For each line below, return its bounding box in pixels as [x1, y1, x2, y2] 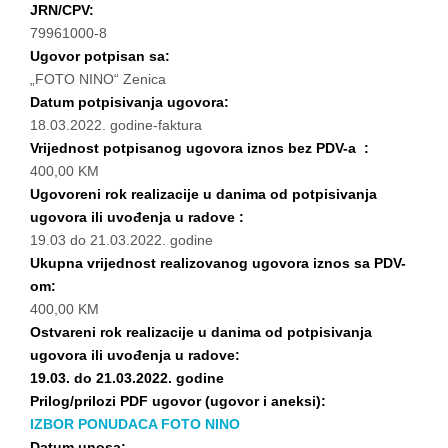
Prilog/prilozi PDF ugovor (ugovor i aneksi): [30, 393, 330, 409]
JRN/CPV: [30, 2, 98, 18]
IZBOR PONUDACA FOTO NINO [30, 416, 240, 432]
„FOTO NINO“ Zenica [30, 71, 166, 87]
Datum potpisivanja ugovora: [30, 94, 233, 110]
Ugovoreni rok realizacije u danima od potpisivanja [30, 186, 377, 202]
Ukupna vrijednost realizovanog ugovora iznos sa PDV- [30, 255, 406, 271]
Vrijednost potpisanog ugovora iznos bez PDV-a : [30, 140, 373, 156]
